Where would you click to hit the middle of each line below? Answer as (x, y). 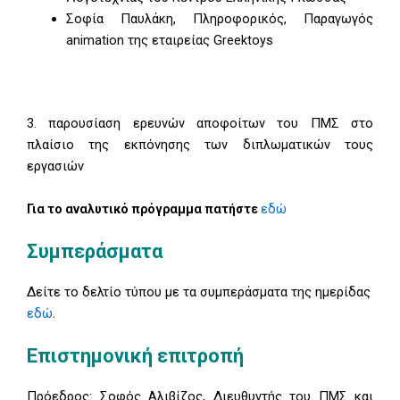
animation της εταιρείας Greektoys (169, 41)
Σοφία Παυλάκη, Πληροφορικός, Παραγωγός (219, 19)
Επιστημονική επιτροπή (135, 356)
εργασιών (55, 167)
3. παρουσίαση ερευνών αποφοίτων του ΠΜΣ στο (200, 124)
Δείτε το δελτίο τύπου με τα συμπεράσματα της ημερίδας (199, 292)
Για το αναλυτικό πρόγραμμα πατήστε (144, 208)
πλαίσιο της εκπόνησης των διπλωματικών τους (200, 145)
